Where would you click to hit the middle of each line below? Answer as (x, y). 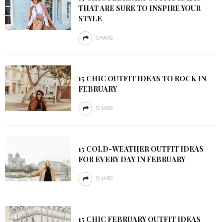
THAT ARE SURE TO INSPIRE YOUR (139, 8)
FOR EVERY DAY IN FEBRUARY (132, 159)
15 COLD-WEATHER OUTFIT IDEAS (141, 149)
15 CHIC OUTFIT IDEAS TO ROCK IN (142, 78)
